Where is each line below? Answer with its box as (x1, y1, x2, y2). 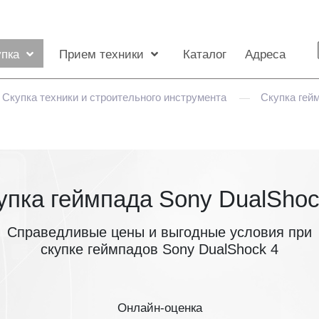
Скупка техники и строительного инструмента (2, 91, 229, 103)
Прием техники (59, 48, 144, 61)
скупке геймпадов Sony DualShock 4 (41, 241, 278, 257)
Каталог (183, 48, 226, 61)
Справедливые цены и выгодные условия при (7, 224, 312, 240)
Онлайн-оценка (117, 301, 202, 315)
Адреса (245, 48, 286, 61)
